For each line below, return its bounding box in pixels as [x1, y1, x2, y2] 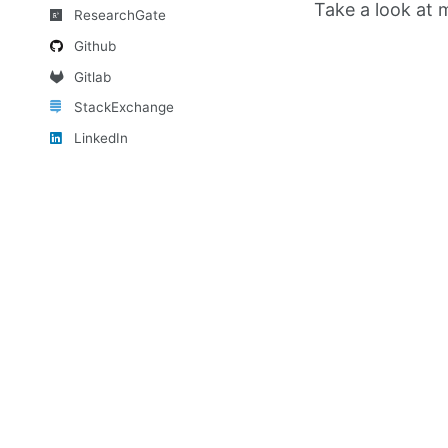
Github [73, 37, 116, 54]
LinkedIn [73, 130, 128, 146]
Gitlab [73, 68, 111, 85]
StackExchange [73, 99, 174, 116]
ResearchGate [73, 7, 166, 23]
